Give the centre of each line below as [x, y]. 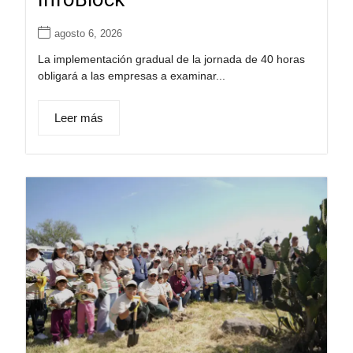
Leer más [78, 117]
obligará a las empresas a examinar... [131, 75]
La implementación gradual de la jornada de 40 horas [171, 59]
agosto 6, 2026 [88, 33]
